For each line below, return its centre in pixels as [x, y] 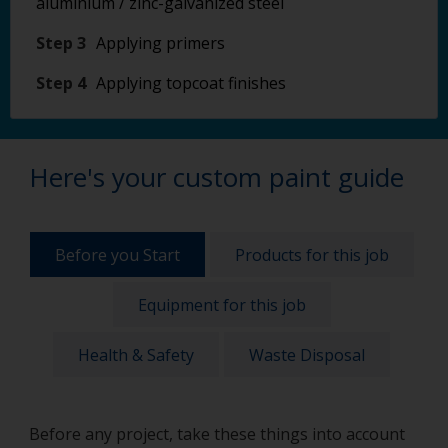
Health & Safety [136, 354]
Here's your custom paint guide [216, 177]
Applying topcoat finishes [191, 83]
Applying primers [160, 43]
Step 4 [61, 83]
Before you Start [117, 254]
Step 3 [61, 43]
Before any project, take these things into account [217, 434]
